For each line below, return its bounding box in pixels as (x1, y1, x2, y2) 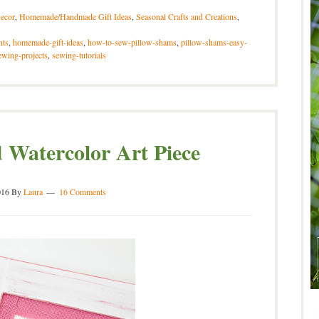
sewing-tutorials (52, 49, 106, 61)
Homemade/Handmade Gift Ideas (19, 11, 132, 23)
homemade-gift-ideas (13, 36, 83, 48)
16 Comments (59, 186, 106, 198)
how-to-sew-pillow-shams (88, 36, 177, 48)
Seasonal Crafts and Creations (136, 11, 237, 23)
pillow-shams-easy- (181, 36, 247, 48)
